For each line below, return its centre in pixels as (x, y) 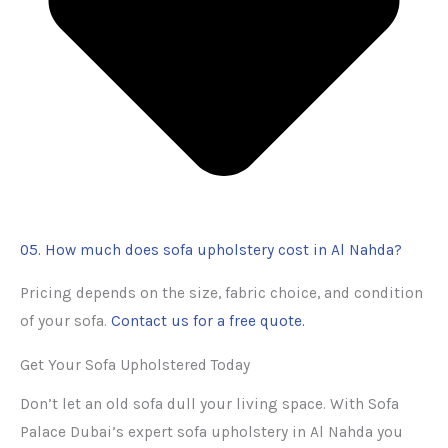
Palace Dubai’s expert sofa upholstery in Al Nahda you (211, 431)
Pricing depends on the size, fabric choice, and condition (221, 293)
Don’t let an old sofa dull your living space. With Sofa (209, 403)
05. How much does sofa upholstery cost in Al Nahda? (215, 249)
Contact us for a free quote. (208, 321)
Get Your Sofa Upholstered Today (135, 364)
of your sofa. (65, 321)
